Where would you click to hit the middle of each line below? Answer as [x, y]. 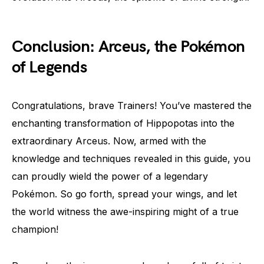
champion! [35, 229]
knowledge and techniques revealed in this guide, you [131, 159]
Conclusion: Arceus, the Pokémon [128, 47]
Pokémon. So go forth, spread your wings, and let [124, 194]
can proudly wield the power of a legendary [110, 176]
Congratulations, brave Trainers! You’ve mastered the [132, 105]
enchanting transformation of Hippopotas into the [123, 123]
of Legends [49, 67]
